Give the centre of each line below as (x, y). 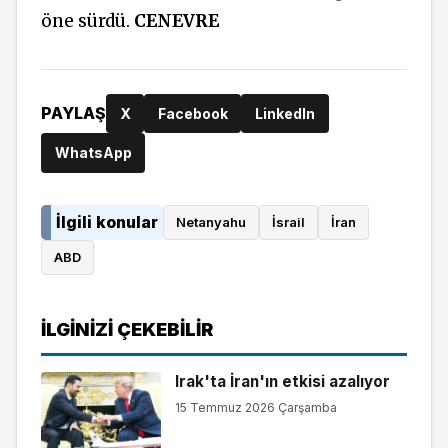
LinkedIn (284, 113)
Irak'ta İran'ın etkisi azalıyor (282, 382)
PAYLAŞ (73, 113)
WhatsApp (93, 153)
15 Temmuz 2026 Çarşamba (255, 407)
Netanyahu (211, 222)
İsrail (288, 222)
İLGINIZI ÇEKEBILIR (127, 328)
